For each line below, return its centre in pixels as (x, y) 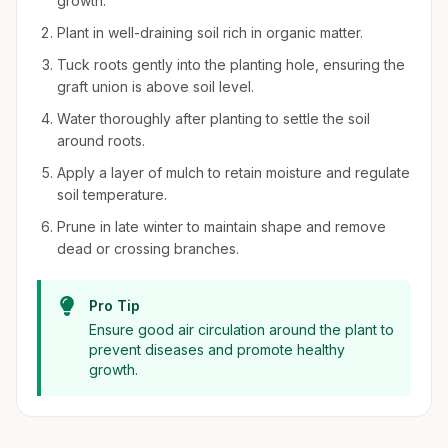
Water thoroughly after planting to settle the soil (213, 118)
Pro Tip (114, 305)
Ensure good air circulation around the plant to (241, 329)
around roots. (101, 140)
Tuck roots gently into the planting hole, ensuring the (231, 64)
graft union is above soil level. (155, 86)
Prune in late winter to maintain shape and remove (221, 226)
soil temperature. (112, 194)
